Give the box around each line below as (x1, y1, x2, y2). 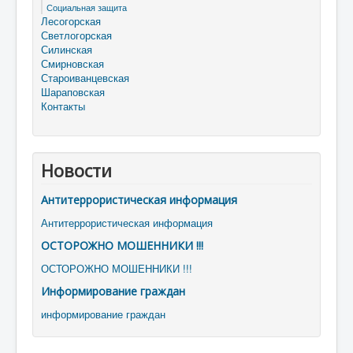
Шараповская (41, 84, 105, 99)
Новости (41, 158, 112, 182)
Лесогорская (41, 13, 101, 28)
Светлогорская (41, 28, 112, 43)
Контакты (41, 98, 85, 113)
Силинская (41, 42, 92, 57)
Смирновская (41, 56, 104, 71)
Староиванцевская (41, 70, 129, 85)
